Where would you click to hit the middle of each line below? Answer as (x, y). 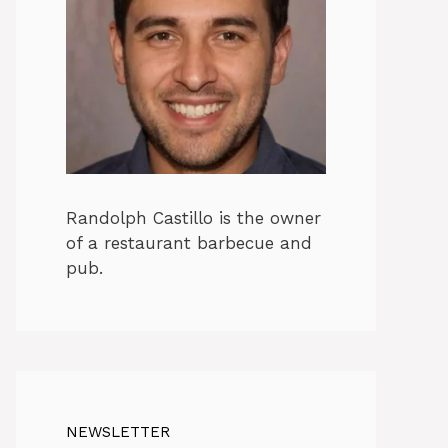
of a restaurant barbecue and (189, 243)
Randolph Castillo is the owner (193, 218)
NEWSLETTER (118, 432)
